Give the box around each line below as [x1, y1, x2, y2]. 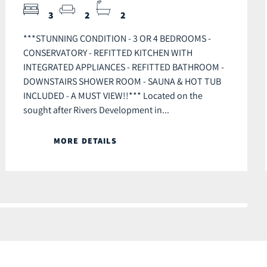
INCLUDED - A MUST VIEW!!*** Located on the [23, 89, 203, 102]
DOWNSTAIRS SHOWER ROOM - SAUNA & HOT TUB [23, 75, 221, 88]
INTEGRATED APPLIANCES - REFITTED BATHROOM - [23, 61, 224, 73]
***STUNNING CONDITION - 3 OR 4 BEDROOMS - [23, 32, 211, 45]
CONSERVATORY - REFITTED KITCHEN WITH [23, 46, 193, 59]
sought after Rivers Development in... [23, 104, 169, 116]
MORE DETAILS [54, 135, 117, 147]
